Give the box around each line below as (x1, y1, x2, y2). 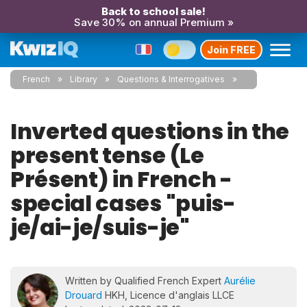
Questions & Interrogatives (117, 74, 225, 84)
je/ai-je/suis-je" (10, 212, 190, 243)
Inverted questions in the (10, 116, 289, 147)
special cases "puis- (10, 188, 236, 219)
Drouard (65, 289, 102, 301)
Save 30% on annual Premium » (73, 16, 234, 29)
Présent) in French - (10, 164, 232, 195)
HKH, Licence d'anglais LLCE (102, 289, 234, 301)
